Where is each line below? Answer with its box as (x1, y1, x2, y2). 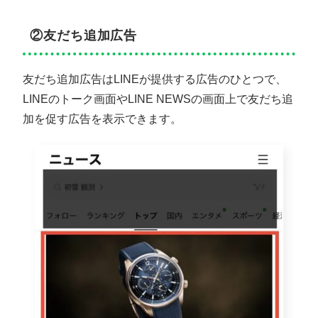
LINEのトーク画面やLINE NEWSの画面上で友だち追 (23, 92, 293, 105)
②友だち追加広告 (30, 28, 138, 43)
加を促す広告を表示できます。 (23, 112, 182, 125)
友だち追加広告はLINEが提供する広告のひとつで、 (23, 72, 287, 85)
